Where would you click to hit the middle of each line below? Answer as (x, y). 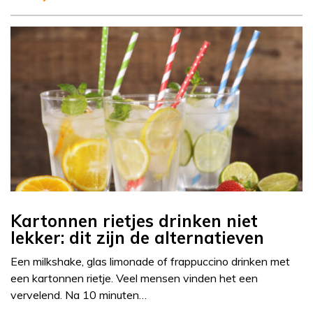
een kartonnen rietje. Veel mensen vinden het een (134, 278)
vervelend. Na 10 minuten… (79, 295)
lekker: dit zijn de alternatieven (137, 238)
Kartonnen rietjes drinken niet (134, 221)
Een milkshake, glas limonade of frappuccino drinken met (150, 262)
